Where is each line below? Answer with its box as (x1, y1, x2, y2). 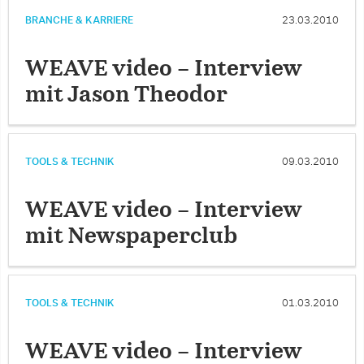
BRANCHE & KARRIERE (25, 15, 133, 25)
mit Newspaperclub (25, 226, 237, 247)
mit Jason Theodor (25, 84, 227, 106)
